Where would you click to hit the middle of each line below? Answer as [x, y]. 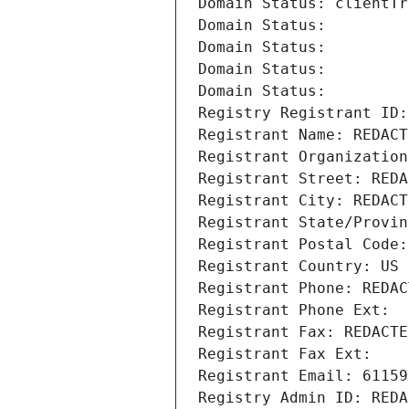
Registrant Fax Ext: [285, 354]
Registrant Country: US [299, 267]
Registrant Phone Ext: [294, 310]
